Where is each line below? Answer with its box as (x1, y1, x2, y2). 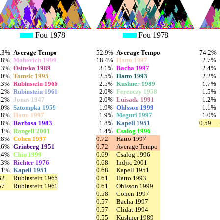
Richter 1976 (13, 159, 49, 166)
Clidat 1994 (116, 206, 148, 214)
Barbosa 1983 (13, 119, 52, 127)
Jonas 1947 (13, 96, 45, 104)
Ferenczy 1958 (116, 88, 157, 96)
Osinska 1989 (13, 64, 51, 72)
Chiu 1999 (13, 151, 42, 159)
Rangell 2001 (13, 127, 50, 135)
